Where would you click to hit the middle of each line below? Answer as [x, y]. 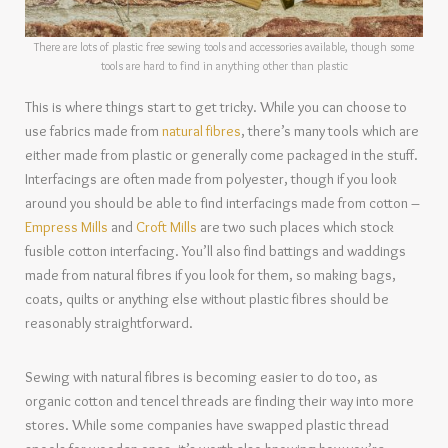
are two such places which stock [295, 227]
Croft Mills [166, 227]
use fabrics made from [93, 131]
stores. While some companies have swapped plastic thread [207, 425]
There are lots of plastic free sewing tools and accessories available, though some [224, 47]
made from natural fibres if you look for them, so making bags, [210, 275]
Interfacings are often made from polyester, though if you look [211, 179]
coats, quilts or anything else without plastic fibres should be [207, 299]
